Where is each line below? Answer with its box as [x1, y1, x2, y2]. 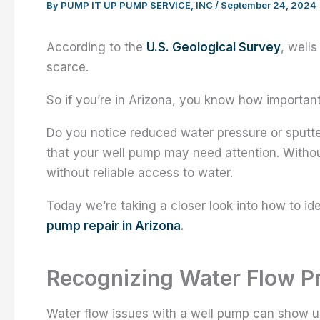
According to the [46, 39, 146, 54]
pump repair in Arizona [46, 218, 181, 233]
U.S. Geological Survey [146, 39, 281, 54]
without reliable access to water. [46, 165, 233, 180]
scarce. [46, 59, 89, 74]
